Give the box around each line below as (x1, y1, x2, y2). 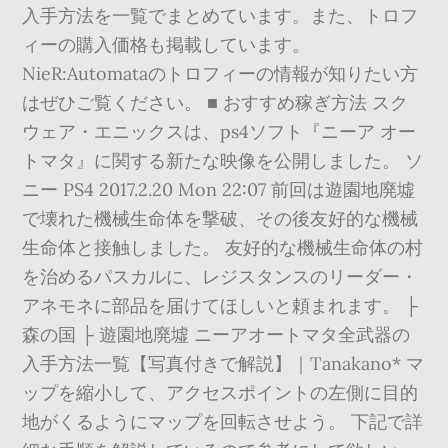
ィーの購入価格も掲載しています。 (22, 33, 311, 56)
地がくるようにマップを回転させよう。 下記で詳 (22, 410, 424, 433)
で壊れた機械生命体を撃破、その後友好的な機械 (22, 207, 419, 230)
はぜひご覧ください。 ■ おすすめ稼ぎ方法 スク (22, 91, 409, 114)
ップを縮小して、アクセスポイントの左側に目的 (22, 381, 419, 404)
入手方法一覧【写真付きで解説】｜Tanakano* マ (22, 352, 425, 375)
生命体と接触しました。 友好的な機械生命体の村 (22, 236, 424, 259)
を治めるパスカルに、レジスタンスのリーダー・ (22, 265, 419, 288)
